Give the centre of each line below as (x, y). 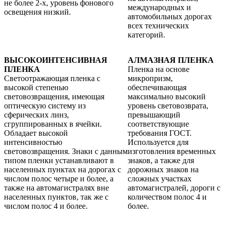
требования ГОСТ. (160, 133)
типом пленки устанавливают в (59, 160)
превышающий (154, 115)
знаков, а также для (161, 160)
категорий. (146, 34)
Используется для (158, 142)
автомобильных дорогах (170, 16)
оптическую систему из (45, 105)
